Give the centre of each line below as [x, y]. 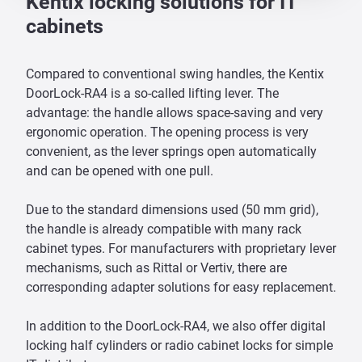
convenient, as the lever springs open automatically [171, 151]
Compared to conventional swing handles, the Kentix [175, 74]
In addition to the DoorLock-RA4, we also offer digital [176, 326]
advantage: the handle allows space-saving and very [175, 112]
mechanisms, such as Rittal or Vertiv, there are [156, 267]
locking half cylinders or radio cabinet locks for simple [179, 345]
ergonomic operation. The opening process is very [167, 132]
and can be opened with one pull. [120, 170]
